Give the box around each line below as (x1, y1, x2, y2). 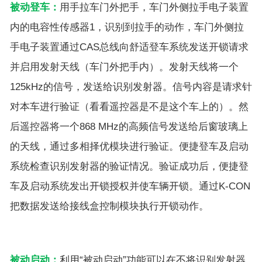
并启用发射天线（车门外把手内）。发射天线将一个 (10, 61, 239, 73)
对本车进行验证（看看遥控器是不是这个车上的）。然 (10, 101, 249, 112)
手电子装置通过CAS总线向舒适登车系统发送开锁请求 (10, 41, 249, 53)
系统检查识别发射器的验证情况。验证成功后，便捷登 (10, 160, 249, 172)
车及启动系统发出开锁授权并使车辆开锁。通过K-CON (10, 180, 250, 192)
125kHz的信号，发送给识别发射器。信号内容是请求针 (10, 81, 252, 92)
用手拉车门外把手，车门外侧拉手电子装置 (60, 1, 249, 13)
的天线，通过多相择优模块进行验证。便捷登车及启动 (10, 140, 249, 152)
